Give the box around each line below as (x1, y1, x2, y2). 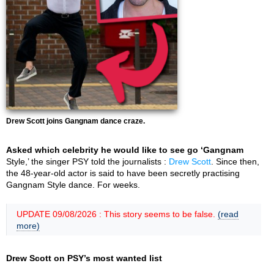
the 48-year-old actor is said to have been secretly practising (6, 168, 240, 178)
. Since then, (211, 157, 259, 166)
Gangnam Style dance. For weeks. (6, 180, 140, 190)
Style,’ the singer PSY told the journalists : (6, 157, 169, 166)
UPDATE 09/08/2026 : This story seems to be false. (17, 209, 218, 219)
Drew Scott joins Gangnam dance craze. (6, 117, 145, 125)
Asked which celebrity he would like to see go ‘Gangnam (6, 145, 243, 155)
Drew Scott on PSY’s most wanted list (6, 253, 162, 263)
